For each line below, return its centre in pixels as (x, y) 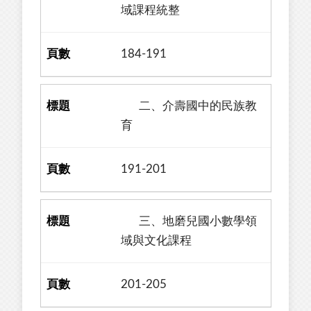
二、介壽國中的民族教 (189, 106)
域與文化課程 (157, 241)
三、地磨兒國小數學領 (189, 221)
